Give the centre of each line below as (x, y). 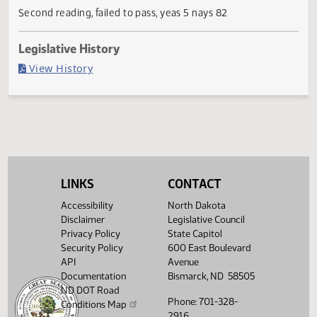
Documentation (94, 277)
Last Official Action (78, 63)
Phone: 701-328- (202, 302)
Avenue (183, 263)
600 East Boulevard (209, 248)
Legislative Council (206, 220)
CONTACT (194, 184)
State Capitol (195, 234)
